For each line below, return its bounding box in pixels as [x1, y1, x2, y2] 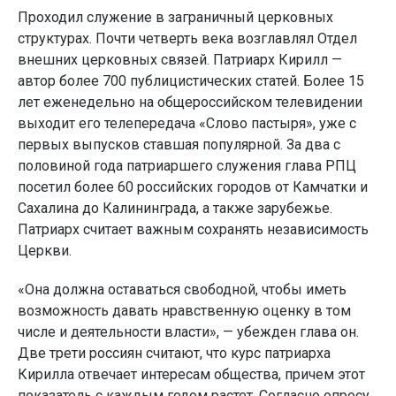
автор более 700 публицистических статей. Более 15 [18, 72, 364, 89]
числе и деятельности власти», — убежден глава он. [18, 323, 359, 340]
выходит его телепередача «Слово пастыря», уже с [18, 114, 356, 132]
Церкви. [18, 241, 72, 259]
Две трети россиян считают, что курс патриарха [18, 344, 331, 362]
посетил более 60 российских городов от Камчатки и [18, 178, 368, 195]
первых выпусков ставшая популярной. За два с [18, 135, 340, 153]
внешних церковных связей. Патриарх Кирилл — [18, 50, 342, 68]
